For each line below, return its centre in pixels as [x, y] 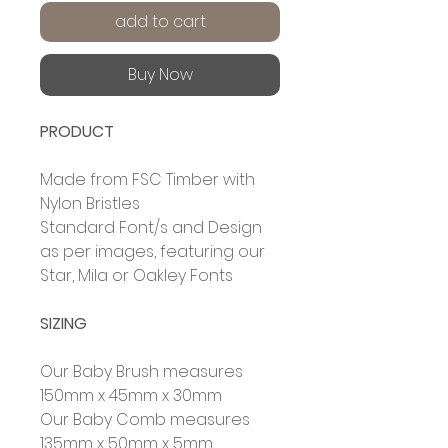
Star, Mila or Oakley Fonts [136, 276]
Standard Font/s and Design [151, 228]
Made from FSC [103, 180]
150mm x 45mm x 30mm [131, 396]
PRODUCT [77, 132]
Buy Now [160, 75]
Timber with [210, 180]
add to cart [160, 22]
